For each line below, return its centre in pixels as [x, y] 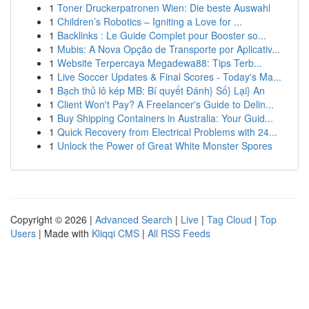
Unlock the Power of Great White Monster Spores [165, 146]
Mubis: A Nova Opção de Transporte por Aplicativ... [169, 49]
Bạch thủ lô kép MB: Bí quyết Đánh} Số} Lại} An [161, 90]
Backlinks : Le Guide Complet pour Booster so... [162, 35]
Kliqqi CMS [116, 233]
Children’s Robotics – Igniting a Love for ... [150, 21]
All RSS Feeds [179, 233]
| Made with [64, 233]
